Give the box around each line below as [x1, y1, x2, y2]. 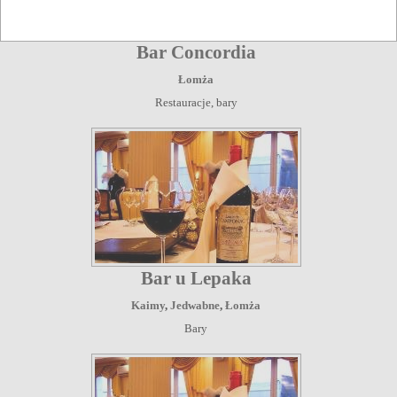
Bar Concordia [136, 41, 256, 63]
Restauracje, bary [154, 95, 237, 109]
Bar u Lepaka [140, 267, 252, 289]
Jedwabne [170, 298, 220, 312]
